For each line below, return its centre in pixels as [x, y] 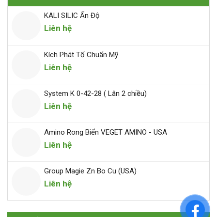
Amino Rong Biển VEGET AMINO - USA [106, 132]
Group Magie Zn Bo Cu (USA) [90, 171]
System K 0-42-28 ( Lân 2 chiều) [95, 94]
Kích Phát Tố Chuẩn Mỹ [81, 55]
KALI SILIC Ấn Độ [72, 16]
